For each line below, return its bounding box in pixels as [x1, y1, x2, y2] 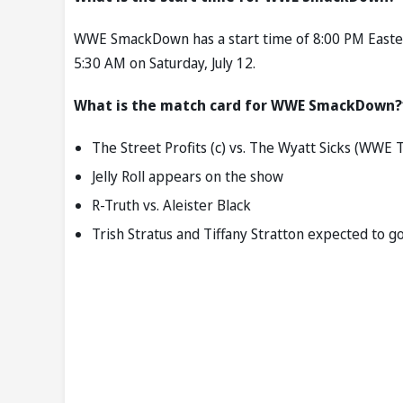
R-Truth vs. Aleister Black [92, 195, 251, 216]
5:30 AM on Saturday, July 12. [74, 53, 255, 74]
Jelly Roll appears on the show [92, 166, 283, 187]
